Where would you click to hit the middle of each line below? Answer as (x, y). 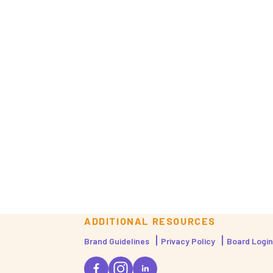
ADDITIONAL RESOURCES (150, 221)
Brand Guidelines (117, 241)
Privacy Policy (188, 241)
